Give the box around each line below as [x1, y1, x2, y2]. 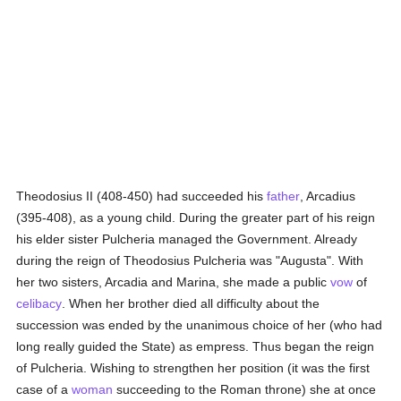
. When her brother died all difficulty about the [62, 296, 320, 311]
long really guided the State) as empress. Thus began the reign [16, 339, 375, 354]
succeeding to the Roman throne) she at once [113, 382, 377, 397]
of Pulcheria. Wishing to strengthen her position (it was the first [16, 361, 371, 375]
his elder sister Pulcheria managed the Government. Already [16, 232, 358, 246]
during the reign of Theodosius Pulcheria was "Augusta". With [16, 253, 364, 268]
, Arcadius [300, 189, 356, 203]
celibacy [16, 296, 63, 311]
